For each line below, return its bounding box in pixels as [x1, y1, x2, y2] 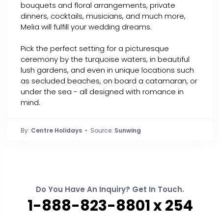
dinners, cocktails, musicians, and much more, [21, 11, 186, 21]
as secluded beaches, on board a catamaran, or [21, 76, 197, 86]
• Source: [82, 126, 114, 135]
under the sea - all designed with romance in [21, 86, 184, 97]
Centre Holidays [31, 126, 82, 135]
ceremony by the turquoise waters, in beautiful [21, 54, 190, 64]
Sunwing [114, 126, 141, 135]
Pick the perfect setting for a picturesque [21, 43, 169, 54]
